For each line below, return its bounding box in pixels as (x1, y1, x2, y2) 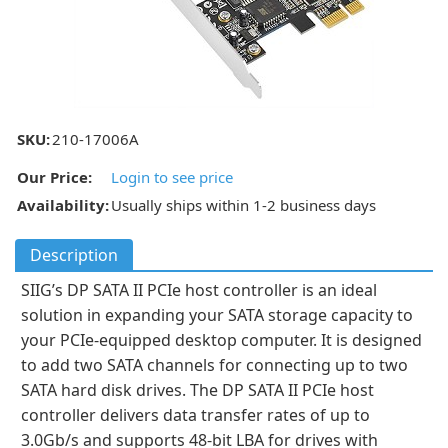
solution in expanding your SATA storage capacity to (21, 304, 413, 326)
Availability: (17, 195, 109, 215)
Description (30, 244, 118, 266)
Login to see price (111, 167, 233, 187)
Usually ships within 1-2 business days (111, 195, 376, 215)
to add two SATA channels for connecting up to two (21, 354, 408, 376)
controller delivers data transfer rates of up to (21, 404, 370, 426)
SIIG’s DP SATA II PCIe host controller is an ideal (21, 279, 377, 301)
